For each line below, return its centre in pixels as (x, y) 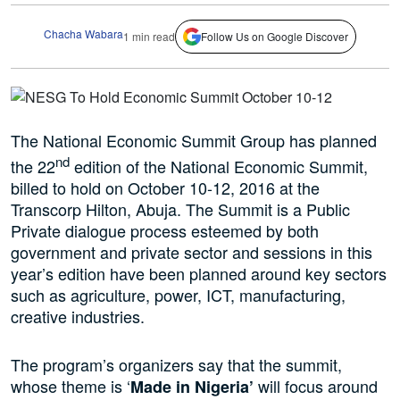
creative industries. (78, 317)
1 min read (149, 36)
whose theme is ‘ (71, 386)
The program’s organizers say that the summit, (176, 365)
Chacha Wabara (83, 33)
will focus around (316, 386)
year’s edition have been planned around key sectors (199, 274)
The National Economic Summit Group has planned (194, 141)
